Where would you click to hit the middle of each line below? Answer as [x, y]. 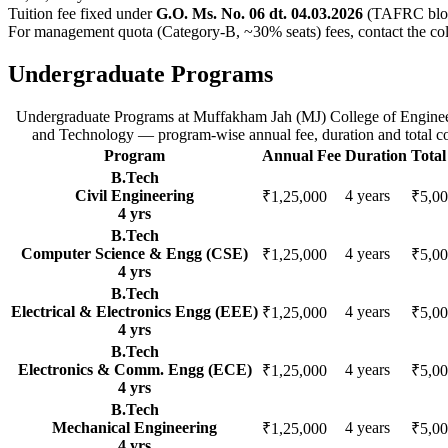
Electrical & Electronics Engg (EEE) [134, 311]
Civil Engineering [134, 195]
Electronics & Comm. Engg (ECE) [134, 369]
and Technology [82, 134]
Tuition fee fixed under [82, 13]
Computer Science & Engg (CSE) [134, 253]
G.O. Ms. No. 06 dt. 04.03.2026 [259, 13]
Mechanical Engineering [134, 427]
